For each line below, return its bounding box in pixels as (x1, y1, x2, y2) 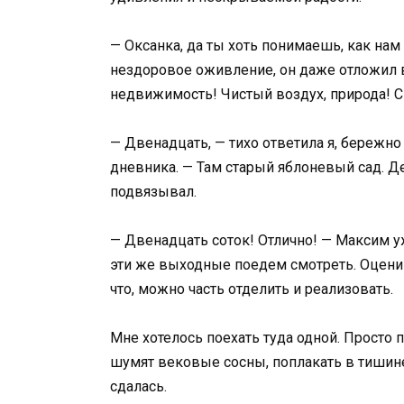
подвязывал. (110, 183, 197, 200)
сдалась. (110, 378, 167, 396)
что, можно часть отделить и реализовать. (110, 280, 393, 298)
